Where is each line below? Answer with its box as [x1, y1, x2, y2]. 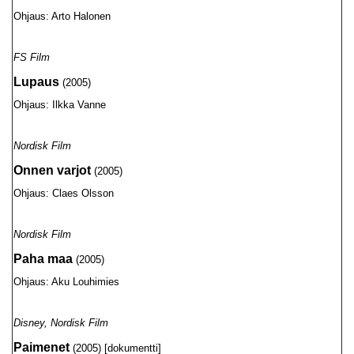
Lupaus [13, 75, 59, 88]
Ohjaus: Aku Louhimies [13, 276, 119, 288]
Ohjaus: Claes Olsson [13, 187, 114, 199]
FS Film [13, 51, 50, 63]
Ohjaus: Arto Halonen [13, 10, 111, 22]
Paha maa [13, 252, 73, 265]
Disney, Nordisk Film [13, 317, 108, 329]
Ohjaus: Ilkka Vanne [13, 99, 106, 111]
